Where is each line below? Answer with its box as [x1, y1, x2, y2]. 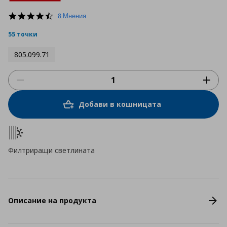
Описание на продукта [8, 196, 96, 206]
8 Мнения [58, 11, 86, 20]
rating [53, 27, 74, 37]
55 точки [8, 29, 37, 39]
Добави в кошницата [78, 99, 161, 109]
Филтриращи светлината [8, 145, 95, 155]
